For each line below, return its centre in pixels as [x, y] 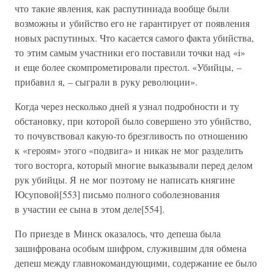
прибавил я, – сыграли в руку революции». [106, 82]
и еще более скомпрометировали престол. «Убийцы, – [128, 67]
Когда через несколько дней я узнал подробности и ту [127, 106]
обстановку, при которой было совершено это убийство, [133, 121]
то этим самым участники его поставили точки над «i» [130, 52]
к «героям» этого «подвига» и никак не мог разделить [129, 150]
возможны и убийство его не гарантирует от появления [132, 23]
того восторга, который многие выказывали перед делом [134, 165]
